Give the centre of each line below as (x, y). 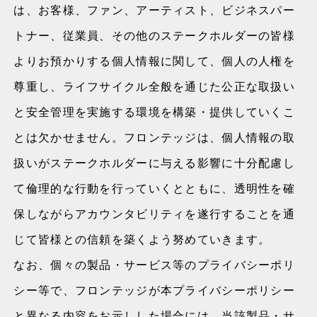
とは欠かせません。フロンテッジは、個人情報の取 (154, 137)
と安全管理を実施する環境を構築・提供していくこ (154, 111)
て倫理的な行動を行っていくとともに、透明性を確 (154, 188)
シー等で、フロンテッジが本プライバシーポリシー (154, 290)
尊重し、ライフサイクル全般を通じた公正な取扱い (154, 86)
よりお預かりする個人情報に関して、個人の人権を (154, 60)
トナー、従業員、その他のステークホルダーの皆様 (154, 35)
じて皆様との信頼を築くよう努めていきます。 (142, 239)
